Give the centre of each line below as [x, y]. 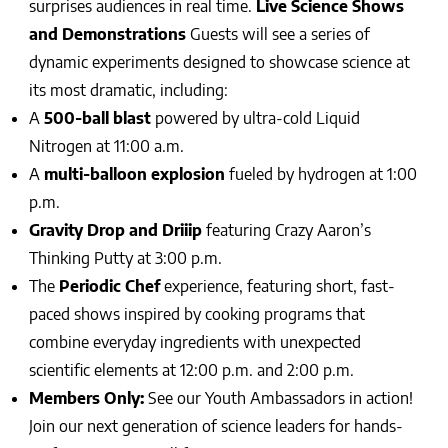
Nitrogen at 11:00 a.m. [106, 146]
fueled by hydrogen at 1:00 [320, 174]
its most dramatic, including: [128, 90]
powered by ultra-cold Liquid [255, 118]
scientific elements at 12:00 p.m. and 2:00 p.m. [191, 370]
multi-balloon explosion [134, 174]
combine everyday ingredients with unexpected [194, 342]
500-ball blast [97, 118]
